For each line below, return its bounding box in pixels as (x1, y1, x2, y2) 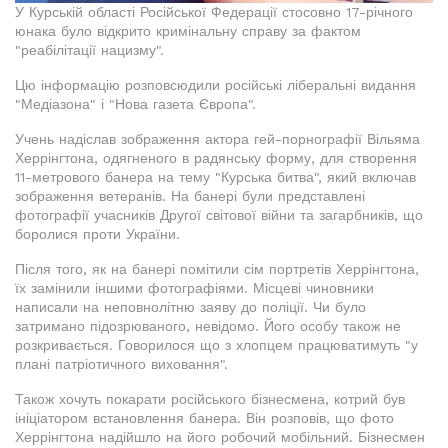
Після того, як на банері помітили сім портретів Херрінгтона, (15, 261, 419, 278)
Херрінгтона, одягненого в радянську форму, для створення (15, 150, 417, 167)
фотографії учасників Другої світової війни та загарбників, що (15, 207, 423, 224)
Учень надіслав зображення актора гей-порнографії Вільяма (15, 131, 420, 148)
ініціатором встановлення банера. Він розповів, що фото (15, 410, 394, 427)
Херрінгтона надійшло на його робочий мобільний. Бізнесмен (15, 429, 425, 446)
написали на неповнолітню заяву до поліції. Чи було (15, 299, 366, 316)
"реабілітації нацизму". (15, 42, 164, 59)
